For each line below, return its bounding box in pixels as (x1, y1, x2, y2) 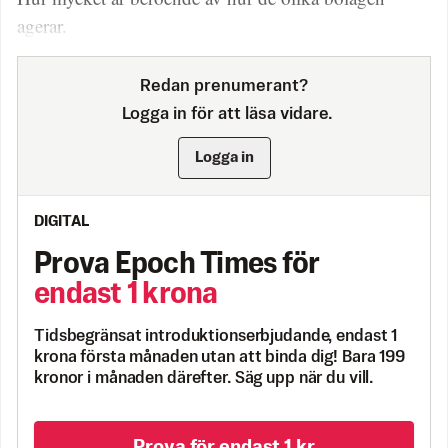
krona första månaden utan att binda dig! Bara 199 (34, 349, 405, 367)
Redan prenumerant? (140, 78, 308, 96)
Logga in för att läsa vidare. (115, 106, 333, 124)
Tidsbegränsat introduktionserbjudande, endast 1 (34, 328, 398, 346)
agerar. (17, 13, 67, 39)
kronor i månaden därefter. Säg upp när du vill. (34, 370, 374, 388)
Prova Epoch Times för (34, 251, 320, 280)
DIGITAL (34, 214, 89, 230)
